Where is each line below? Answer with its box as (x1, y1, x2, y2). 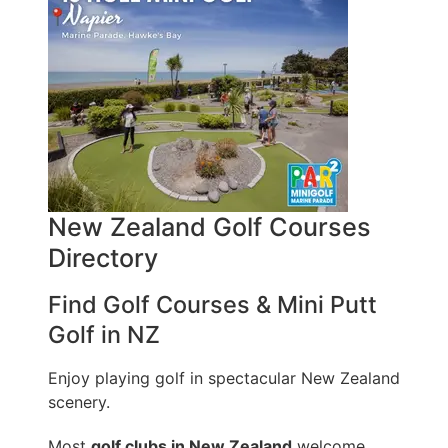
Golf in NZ (48, 320, 160, 350)
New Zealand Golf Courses (48, 212, 371, 243)
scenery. (48, 392, 110, 413)
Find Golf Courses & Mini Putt (48, 290, 377, 320)
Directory (48, 243, 158, 274)
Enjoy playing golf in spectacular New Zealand (48, 368, 400, 389)
